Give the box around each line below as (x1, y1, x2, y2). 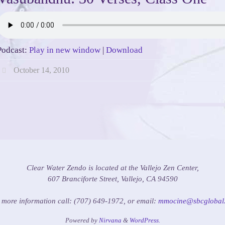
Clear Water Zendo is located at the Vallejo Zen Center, (26, 164, 199, 172)
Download (106, 45, 143, 55)
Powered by (65, 216, 99, 224)
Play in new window (29, 45, 100, 55)
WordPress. (129, 216, 160, 224)
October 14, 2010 (13, 66, 69, 74)
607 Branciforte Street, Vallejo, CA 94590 (47, 175, 178, 183)
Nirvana (98, 216, 122, 224)
